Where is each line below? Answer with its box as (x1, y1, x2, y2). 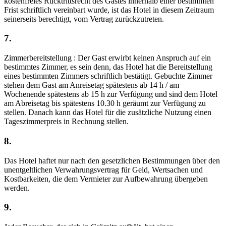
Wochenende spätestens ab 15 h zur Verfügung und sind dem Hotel (4, 90, 217, 99)
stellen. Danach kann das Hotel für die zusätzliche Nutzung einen (4, 108, 211, 117)
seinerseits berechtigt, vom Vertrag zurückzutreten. (4, 14, 164, 23)
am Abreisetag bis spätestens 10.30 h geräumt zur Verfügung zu (4, 99, 206, 108)
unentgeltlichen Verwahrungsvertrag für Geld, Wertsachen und (4, 165, 203, 174)
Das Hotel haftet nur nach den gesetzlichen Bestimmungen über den (4, 156, 220, 165)
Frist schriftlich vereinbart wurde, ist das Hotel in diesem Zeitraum (4, 5, 214, 14)
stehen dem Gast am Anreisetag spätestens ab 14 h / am (4, 81, 179, 90)
